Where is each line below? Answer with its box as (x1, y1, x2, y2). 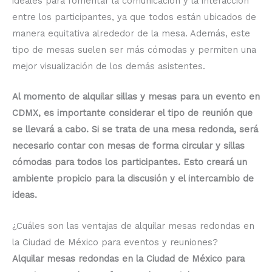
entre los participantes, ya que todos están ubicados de (12, 12, 256, 23)
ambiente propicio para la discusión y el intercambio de (12, 173, 254, 185)
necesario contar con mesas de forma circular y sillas (12, 140, 245, 152)
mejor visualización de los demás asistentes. (12, 61, 205, 72)
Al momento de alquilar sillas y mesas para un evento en (12, 91, 260, 103)
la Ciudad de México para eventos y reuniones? (12, 236, 218, 248)
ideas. (12, 189, 37, 201)
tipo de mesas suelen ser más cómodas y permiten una (12, 44, 256, 56)
